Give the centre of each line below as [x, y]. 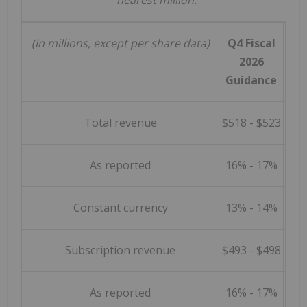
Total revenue [120, 123]
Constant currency [120, 208]
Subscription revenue [120, 250]
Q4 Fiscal [251, 44]
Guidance [251, 81]
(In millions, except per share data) [120, 44]
